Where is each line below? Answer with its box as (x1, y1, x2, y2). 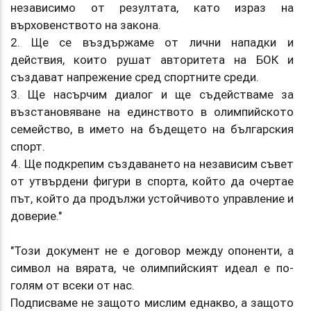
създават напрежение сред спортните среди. (10, 69, 259, 85)
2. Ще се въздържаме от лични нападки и (10, 34, 294, 50)
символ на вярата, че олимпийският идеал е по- (10, 260, 294, 276)
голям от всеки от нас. (10, 277, 135, 293)
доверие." (10, 208, 62, 224)
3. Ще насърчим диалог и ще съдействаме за (10, 86, 294, 102)
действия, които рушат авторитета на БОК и (10, 51, 294, 67)
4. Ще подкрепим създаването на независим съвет (10, 155, 294, 171)
